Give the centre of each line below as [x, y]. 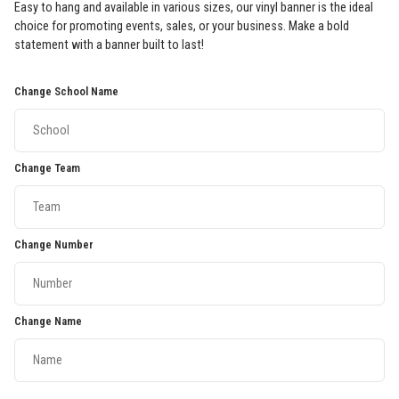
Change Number [54, 244]
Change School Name [66, 91]
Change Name [48, 321]
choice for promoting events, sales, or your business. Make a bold [182, 26]
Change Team [47, 167]
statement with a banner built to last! [109, 45]
